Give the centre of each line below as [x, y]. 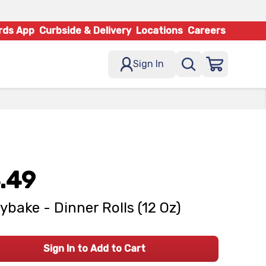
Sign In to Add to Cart [94, 248]
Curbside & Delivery [85, 31]
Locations [159, 31]
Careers [207, 31]
